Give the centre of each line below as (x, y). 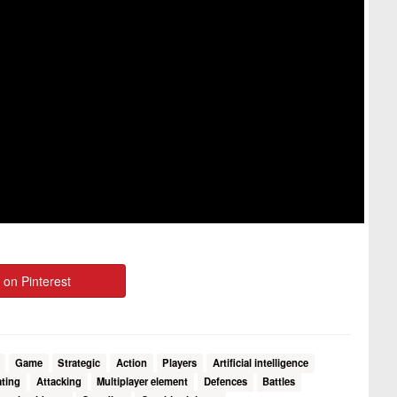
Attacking (58, 381)
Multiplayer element (143, 381)
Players (180, 363)
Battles (279, 381)
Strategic (79, 363)
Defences (225, 381)
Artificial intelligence (260, 363)
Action (131, 363)
